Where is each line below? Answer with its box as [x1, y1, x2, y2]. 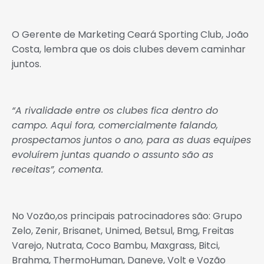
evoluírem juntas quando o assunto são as [12, 148, 213, 161]
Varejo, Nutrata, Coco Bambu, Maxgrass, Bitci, [12, 238, 220, 252]
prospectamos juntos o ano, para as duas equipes [12, 133, 251, 147]
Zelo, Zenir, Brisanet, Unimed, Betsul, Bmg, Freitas [12, 223, 234, 237]
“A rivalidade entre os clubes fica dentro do [12, 104, 218, 117]
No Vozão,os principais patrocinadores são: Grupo [12, 209, 242, 223]
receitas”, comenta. [12, 163, 103, 176]
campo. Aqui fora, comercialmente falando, [12, 118, 218, 132]
